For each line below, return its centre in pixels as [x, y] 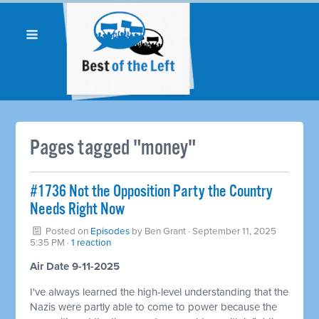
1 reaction [91, 242]
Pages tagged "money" [113, 148]
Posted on [67, 231]
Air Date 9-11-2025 [75, 266]
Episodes [110, 231]
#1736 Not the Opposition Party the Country [152, 192]
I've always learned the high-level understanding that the [159, 292]
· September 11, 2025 [231, 231]
